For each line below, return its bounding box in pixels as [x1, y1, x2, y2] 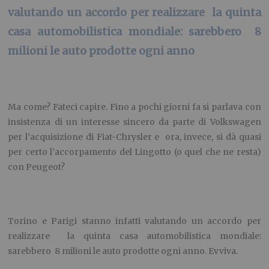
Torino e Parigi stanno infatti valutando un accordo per [8, 215, 261, 226]
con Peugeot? [8, 161, 65, 172]
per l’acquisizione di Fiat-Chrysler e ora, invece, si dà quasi [8, 131, 261, 142]
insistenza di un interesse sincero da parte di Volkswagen [8, 116, 261, 127]
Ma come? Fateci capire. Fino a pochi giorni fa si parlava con [8, 101, 261, 112]
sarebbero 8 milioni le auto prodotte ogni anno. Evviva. [8, 245, 238, 256]
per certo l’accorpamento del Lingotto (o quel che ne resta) [8, 146, 261, 157]
